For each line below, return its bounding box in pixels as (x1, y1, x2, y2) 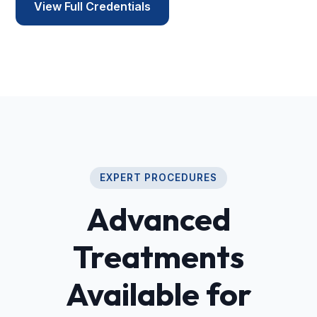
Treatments (73, 236, 244, 277)
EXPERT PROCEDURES (100, 172, 217, 184)
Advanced (86, 198, 231, 239)
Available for (65, 273, 252, 314)
